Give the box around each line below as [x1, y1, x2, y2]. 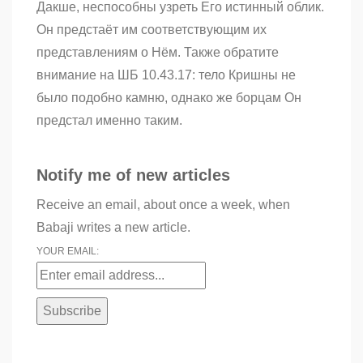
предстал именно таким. [36, 113, 182, 128]
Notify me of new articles [36, 166, 230, 185]
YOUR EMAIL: [36, 246, 99, 258]
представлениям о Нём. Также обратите [36, 45, 279, 60]
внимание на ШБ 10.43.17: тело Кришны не [36, 68, 296, 83]
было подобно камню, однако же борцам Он [36, 91, 301, 105]
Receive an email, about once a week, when [36, 198, 290, 212]
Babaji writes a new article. [36, 220, 190, 235]
